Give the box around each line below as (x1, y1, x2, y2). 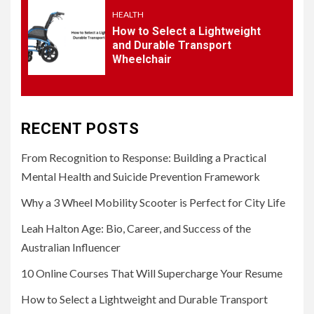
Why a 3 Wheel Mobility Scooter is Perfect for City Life (21, 195, 285, 209)
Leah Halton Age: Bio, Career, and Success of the (21, 221, 251, 235)
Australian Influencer (21, 240, 121, 254)
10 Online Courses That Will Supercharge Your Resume (21, 266, 282, 280)
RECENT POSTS (21, 119, 139, 137)
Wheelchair (112, 53, 172, 67)
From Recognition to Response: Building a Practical (21, 150, 266, 164)
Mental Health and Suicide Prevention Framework (21, 169, 260, 183)
